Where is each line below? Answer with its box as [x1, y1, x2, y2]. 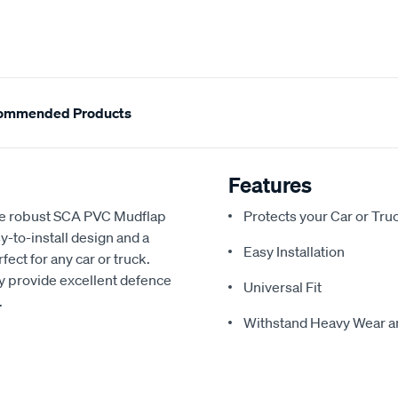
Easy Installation [243, 243, 345, 260]
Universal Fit [243, 278, 322, 296]
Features [228, 171, 312, 198]
